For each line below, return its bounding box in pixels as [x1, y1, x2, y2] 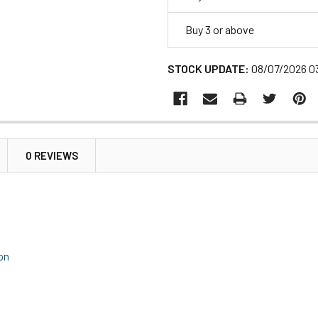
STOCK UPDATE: [168, 61, 249, 75]
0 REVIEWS [26, 148, 78, 162]
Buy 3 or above [185, 22, 254, 36]
